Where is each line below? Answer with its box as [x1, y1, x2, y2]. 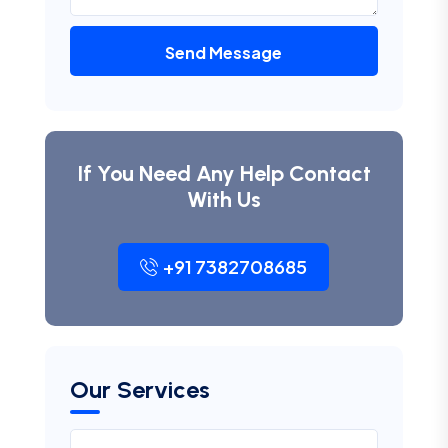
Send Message [165, 41, 283, 63]
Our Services [69, 374, 210, 404]
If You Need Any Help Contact [76, 159, 371, 187]
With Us [186, 185, 261, 213]
